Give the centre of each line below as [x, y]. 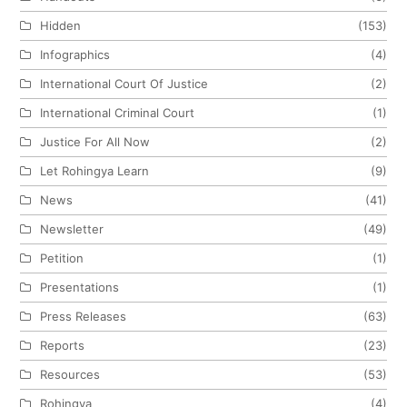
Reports [63, 346]
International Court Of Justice [124, 84]
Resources [70, 375]
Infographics [75, 55]
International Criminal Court [118, 113]
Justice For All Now [95, 142]
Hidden [61, 26]
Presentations [80, 288]
